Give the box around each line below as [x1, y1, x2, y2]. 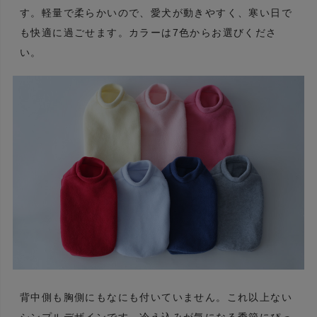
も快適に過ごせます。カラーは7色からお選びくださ [20, 26, 277, 38]
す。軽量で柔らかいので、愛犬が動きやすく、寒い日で [20, 6, 292, 18]
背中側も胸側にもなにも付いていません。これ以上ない [20, 292, 292, 304]
